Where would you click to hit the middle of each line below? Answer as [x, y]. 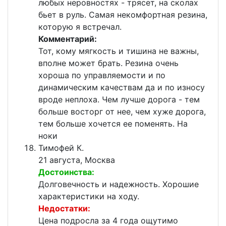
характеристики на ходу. [89, 196]
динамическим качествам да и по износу [122, 88]
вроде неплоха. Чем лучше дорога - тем [119, 100]
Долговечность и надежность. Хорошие [119, 184]
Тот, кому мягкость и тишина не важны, [119, 51]
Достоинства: [66, 172]
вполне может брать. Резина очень [108, 63]
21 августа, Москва [77, 160]
